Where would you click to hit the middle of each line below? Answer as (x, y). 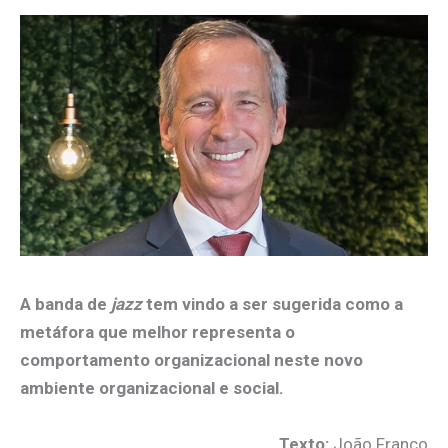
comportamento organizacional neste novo (191, 360)
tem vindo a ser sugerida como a (272, 304)
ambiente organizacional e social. (152, 388)
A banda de (65, 304)
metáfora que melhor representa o (157, 332)
